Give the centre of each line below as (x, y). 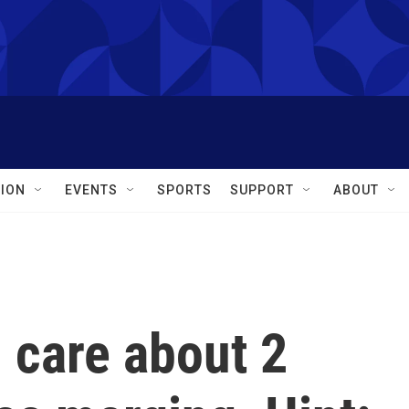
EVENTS (91, 190)
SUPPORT (262, 190)
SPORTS (184, 190)
